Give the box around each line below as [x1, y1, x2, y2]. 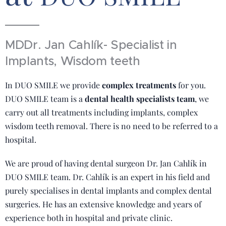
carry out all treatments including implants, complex [5, 107, 198, 118]
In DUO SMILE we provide [5, 80, 102, 90]
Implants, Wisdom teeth [5, 53, 140, 69]
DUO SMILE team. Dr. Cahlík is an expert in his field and [5, 172, 210, 182]
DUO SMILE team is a [5, 93, 85, 104]
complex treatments [102, 80, 176, 90]
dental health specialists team [85, 93, 195, 104]
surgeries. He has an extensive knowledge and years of [5, 199, 201, 209]
